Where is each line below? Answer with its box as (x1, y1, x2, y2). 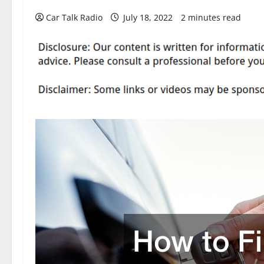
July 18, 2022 (121, 12, 175, 23)
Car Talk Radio (46, 12, 103, 23)
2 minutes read (181, 12, 241, 23)
